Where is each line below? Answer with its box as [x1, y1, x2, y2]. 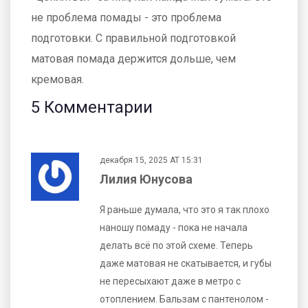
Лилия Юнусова [100, 171, 192, 186]
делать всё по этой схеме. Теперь [100, 239, 253, 251]
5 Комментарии [31, 97, 153, 117]
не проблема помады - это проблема [31, 10, 221, 24]
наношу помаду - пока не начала [100, 221, 247, 233]
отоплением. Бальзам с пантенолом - [100, 293, 269, 305]
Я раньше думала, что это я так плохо [100, 203, 269, 215]
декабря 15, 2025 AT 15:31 [100, 155, 203, 165]
